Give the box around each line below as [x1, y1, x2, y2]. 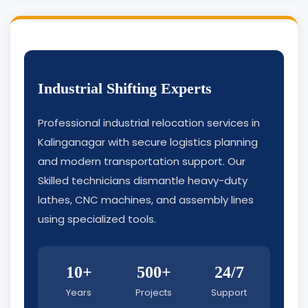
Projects [135, 286, 173, 300]
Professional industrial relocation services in [38, 115, 260, 131]
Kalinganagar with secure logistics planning [38, 135, 258, 150]
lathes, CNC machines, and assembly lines [38, 192, 254, 208]
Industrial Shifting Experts [38, 80, 212, 98]
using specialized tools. [38, 212, 156, 227]
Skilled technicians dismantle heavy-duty [38, 173, 247, 188]
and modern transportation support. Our [38, 154, 245, 169]
